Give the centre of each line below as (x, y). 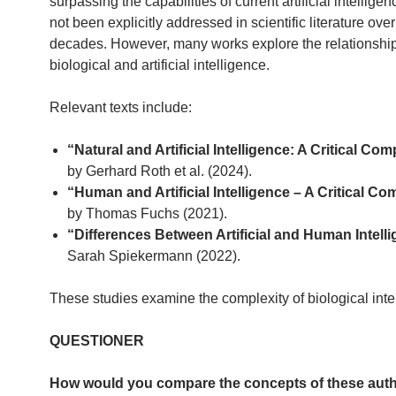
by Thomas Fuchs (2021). (147, 213)
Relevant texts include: (121, 107)
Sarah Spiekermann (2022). (154, 255)
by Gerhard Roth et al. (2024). (160, 171)
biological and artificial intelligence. (160, 65)
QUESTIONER (97, 340)
